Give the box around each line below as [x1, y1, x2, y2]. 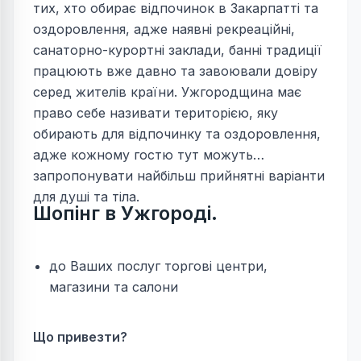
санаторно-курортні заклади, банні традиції [33, 42, 322, 59]
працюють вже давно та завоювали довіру [33, 63, 317, 80]
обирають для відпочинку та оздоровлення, [33, 126, 321, 143]
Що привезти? [33, 329, 127, 346]
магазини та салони [49, 279, 178, 296]
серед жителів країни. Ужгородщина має [33, 84, 301, 101]
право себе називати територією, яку [33, 105, 278, 122]
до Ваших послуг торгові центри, [49, 258, 268, 275]
